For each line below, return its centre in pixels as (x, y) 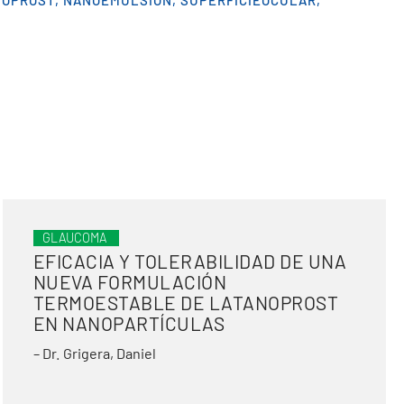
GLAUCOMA (74, 238)
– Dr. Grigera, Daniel (94, 353)
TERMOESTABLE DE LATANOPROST (186, 303)
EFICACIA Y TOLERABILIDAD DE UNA (190, 261)
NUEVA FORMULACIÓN (130, 282)
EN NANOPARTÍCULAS (129, 323)
